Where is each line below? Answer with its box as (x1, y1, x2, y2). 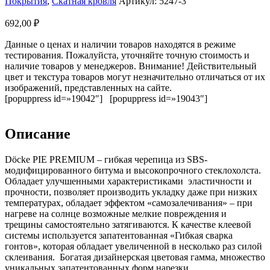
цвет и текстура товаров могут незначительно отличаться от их (5, 72, 265, 83)
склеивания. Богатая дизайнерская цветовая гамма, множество (5, 251, 265, 262)
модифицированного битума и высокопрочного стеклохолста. (5, 165, 261, 175)
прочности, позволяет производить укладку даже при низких (5, 186, 257, 197)
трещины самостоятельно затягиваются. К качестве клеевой (5, 219, 251, 230)
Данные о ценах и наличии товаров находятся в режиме (5, 39, 236, 50)
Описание (5, 125, 71, 142)
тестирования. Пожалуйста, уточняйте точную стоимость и (5, 50, 250, 61)
